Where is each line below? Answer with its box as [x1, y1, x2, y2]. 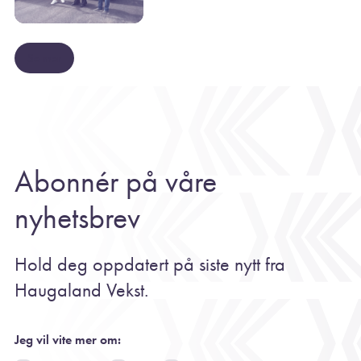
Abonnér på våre [15, 161, 218, 201]
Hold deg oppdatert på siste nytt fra [15, 251, 286, 276]
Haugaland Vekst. [15, 276, 149, 302]
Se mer [27, 50, 62, 65]
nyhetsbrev [15, 197, 141, 237]
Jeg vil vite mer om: [15, 330, 122, 348]
